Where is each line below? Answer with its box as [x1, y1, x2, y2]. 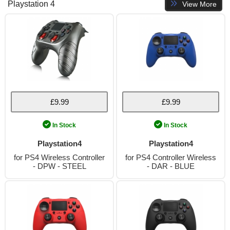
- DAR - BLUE [147, 162, 195, 170]
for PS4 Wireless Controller [14, 153, 105, 162]
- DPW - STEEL [32, 162, 86, 170]
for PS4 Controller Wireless [125, 153, 216, 162]
